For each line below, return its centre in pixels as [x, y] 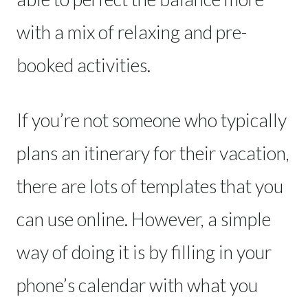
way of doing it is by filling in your [144, 252]
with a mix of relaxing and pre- [132, 32]
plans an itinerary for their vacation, [153, 153]
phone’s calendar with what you [137, 285]
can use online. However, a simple [144, 219]
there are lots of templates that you [150, 186]
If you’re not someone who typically [152, 120]
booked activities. [84, 65]
